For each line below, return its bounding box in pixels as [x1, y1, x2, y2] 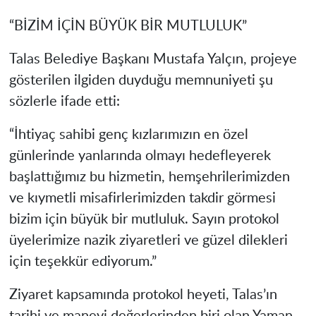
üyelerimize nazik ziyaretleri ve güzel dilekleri [8, 233, 288, 248]
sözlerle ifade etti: [8, 95, 120, 109]
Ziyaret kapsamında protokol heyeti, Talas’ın [8, 288, 277, 303]
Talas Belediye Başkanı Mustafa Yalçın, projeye [8, 52, 297, 67]
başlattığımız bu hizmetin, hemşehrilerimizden [8, 170, 290, 185]
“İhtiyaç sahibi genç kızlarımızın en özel [8, 128, 248, 142]
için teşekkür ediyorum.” [8, 255, 157, 269]
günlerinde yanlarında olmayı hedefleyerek [8, 149, 271, 164]
